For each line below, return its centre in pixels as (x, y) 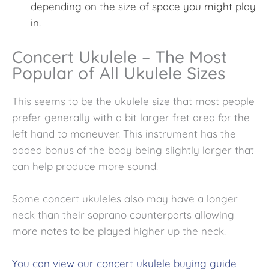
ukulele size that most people (185, 101)
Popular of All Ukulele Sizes (119, 73)
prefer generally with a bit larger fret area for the (131, 117)
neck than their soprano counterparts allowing (123, 214)
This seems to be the (62, 101)
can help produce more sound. (85, 166)
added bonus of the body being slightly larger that (133, 150)
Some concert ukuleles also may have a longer (125, 198)
